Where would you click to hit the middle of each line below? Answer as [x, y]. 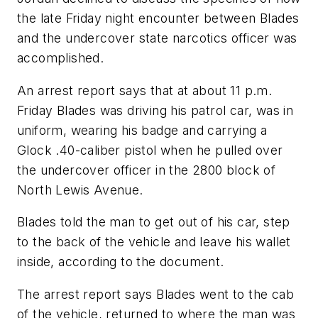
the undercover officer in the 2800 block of [147, 170]
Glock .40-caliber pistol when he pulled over [150, 150]
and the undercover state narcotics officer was [157, 38]
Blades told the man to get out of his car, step [154, 222]
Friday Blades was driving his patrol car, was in [155, 110]
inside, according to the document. [121, 262]
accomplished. [61, 57]
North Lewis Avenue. [80, 190]
